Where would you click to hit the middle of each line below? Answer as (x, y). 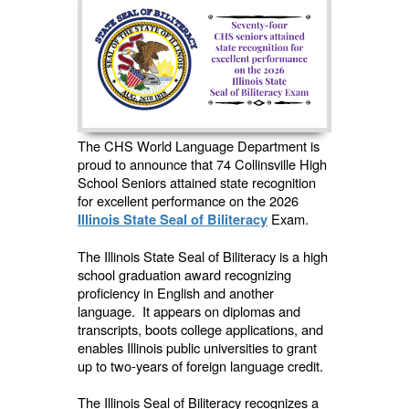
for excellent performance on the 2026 (188, 201)
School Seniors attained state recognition (196, 183)
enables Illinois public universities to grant (197, 348)
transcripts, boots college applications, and (200, 330)
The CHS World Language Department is (198, 146)
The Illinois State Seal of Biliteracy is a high (202, 257)
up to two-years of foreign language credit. (204, 366)
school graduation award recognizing (184, 275)
